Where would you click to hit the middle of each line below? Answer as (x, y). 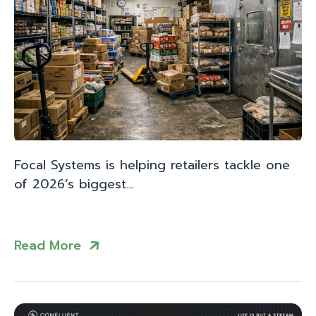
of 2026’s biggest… (74, 184)
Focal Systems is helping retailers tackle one (152, 165)
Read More (48, 246)
